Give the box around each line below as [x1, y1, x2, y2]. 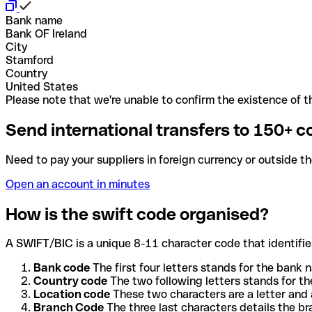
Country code [33, 274, 107, 288]
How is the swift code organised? [6, 204, 269, 224]
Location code [33, 288, 110, 302]
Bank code [33, 261, 90, 275]
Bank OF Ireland [6, 26, 87, 40]
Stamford [6, 53, 54, 67]
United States [6, 79, 78, 93]
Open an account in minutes [6, 177, 150, 191]
